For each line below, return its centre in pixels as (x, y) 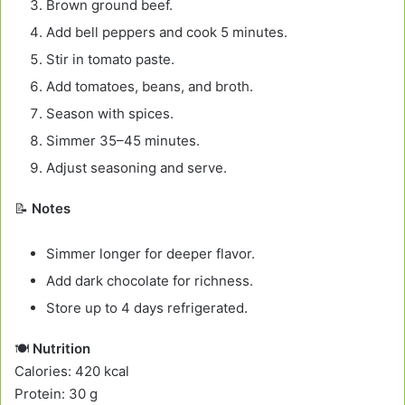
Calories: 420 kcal (72, 371)
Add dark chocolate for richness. (150, 280)
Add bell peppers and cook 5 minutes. (167, 32)
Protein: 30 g (56, 393)
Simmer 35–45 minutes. (123, 140)
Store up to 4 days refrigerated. (147, 307)
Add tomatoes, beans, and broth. (150, 86)
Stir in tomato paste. (110, 59)
